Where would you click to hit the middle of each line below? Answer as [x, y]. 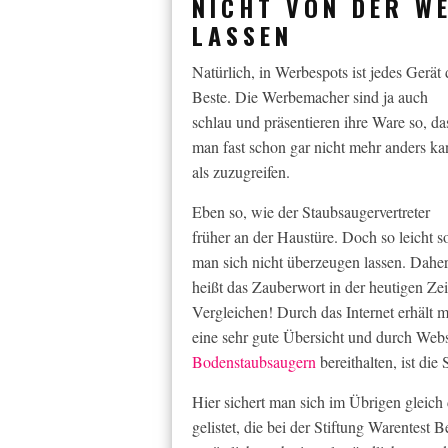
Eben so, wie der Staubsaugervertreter [311, 211]
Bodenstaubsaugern [254, 361]
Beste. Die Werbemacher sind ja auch [310, 96]
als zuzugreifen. [241, 171]
